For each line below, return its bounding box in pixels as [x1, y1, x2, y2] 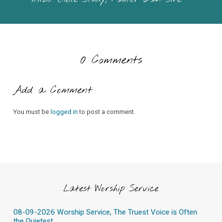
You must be [13, 108, 51, 115]
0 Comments [80, 53, 142, 68]
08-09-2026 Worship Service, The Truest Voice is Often [13, 208, 197, 217]
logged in [50, 108, 78, 115]
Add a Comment [13, 83, 92, 97]
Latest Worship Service [63, 182, 159, 195]
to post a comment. [77, 108, 135, 115]
